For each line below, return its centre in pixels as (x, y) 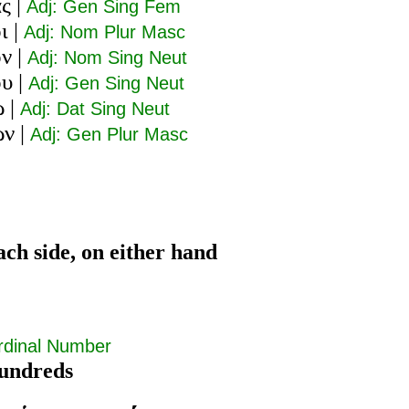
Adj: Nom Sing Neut (107, 57)
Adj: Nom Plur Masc (105, 31)
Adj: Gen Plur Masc (109, 134)
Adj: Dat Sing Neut (95, 108)
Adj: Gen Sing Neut (106, 83)
